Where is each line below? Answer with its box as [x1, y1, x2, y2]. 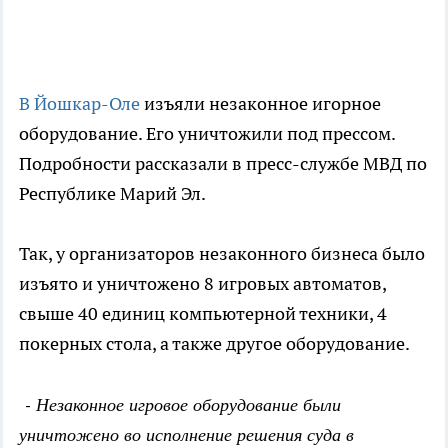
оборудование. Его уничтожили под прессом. [19, 122, 395, 146]
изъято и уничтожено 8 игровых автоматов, [19, 272, 386, 296]
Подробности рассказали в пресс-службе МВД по [19, 152, 427, 176]
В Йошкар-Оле [19, 92, 140, 116]
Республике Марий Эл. [19, 182, 206, 206]
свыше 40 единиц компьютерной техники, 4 [19, 302, 387, 326]
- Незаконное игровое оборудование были [19, 392, 341, 417]
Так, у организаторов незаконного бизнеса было [19, 242, 425, 266]
